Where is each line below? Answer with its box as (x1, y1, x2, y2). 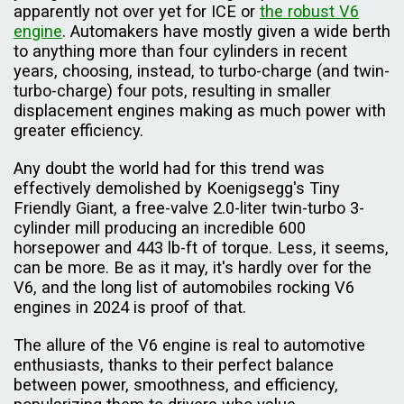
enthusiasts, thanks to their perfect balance (14, 355, 334, 375)
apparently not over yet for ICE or (14, 2, 260, 22)
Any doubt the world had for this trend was (14, 159, 325, 179)
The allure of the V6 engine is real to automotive (14, 335, 365, 355)
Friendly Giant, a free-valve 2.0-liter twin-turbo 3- (14, 198, 364, 218)
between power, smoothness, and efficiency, (14, 375, 338, 395)
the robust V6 (260, 2, 359, 22)
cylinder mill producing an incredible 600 (14, 218, 306, 238)
